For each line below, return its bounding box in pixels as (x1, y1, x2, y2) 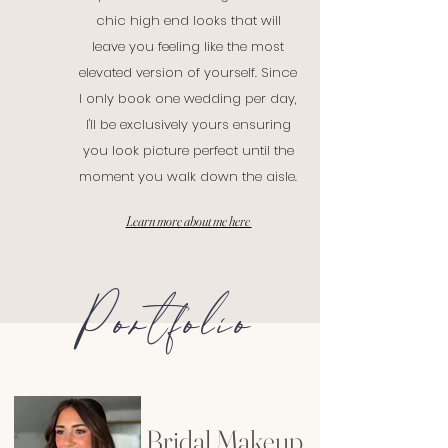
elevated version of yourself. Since (79, 63, 297, 82)
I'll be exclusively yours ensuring (85, 115, 291, 134)
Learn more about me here (125, 212, 252, 230)
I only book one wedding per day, (79, 89, 297, 108)
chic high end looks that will (95, 11, 281, 30)
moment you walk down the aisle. (79, 167, 297, 186)
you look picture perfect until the (82, 141, 294, 160)
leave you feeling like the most (92, 37, 284, 56)
